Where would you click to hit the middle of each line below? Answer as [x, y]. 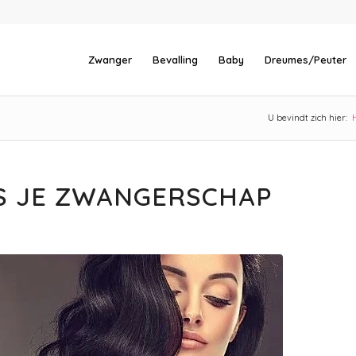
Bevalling [175, 60]
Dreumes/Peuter [306, 60]
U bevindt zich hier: [308, 118]
